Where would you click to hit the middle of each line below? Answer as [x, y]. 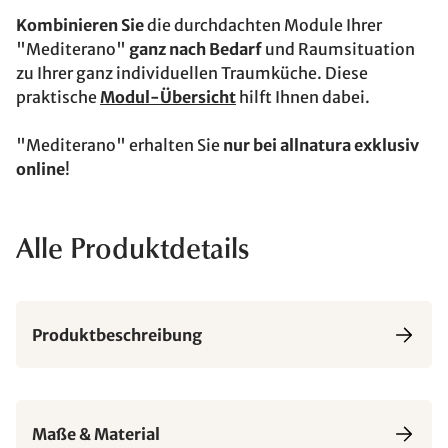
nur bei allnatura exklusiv [321, 145]
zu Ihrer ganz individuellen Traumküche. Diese [192, 73]
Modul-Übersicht [168, 97]
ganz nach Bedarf [195, 49]
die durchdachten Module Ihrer [263, 25]
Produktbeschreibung [117, 334]
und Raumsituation [338, 49]
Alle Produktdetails [132, 251]
